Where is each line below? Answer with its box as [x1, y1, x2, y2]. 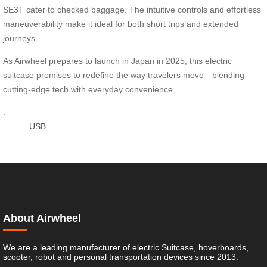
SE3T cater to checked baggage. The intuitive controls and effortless [3, 4, 261, 14]
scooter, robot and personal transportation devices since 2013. [3, 252, 238, 262]
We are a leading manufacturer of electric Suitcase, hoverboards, [3, 242, 249, 252]
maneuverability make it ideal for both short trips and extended [3, 18, 238, 29]
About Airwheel [3, 212, 81, 224]
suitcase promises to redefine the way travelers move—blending [3, 70, 244, 80]
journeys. [3, 33, 38, 43]
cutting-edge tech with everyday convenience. [3, 84, 175, 94]
